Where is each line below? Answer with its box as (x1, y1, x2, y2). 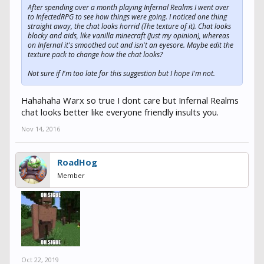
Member (57, 170, 85, 180)
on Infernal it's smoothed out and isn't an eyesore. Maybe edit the (28, 39, 233, 50)
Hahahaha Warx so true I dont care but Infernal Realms (21, 94, 239, 106)
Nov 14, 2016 (21, 124, 60, 133)
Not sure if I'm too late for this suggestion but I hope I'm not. (28, 68, 215, 78)
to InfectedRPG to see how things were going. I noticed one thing (28, 11, 227, 22)
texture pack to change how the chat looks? (28, 49, 163, 60)
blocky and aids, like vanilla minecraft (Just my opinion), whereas (28, 30, 229, 41)
